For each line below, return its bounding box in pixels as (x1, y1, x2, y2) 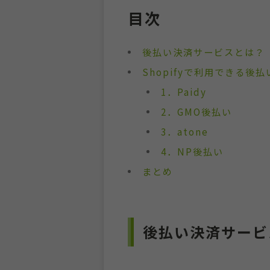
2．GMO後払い (160, 105, 232, 119)
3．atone (160, 125, 209, 139)
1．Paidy (160, 85, 207, 99)
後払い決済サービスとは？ (142, 45, 265, 59)
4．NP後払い (160, 145, 224, 159)
